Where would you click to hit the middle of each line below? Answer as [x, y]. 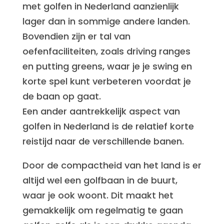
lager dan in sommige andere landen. [106, 21]
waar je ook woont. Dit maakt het [98, 195]
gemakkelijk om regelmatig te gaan [102, 210]
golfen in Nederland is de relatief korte [108, 126]
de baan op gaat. [61, 96]
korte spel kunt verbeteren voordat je [106, 81]
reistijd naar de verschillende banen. [103, 141]
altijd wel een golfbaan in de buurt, [100, 180]
